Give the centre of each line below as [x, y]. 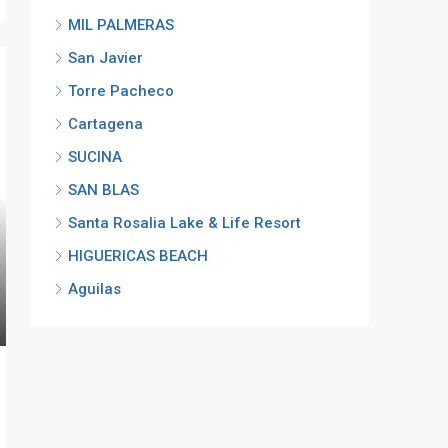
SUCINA [95, 156]
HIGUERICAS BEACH [138, 255]
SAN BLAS [103, 189]
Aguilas [94, 288]
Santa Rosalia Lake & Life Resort [184, 222]
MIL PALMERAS [121, 24]
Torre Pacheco [121, 90]
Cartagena [105, 123]
